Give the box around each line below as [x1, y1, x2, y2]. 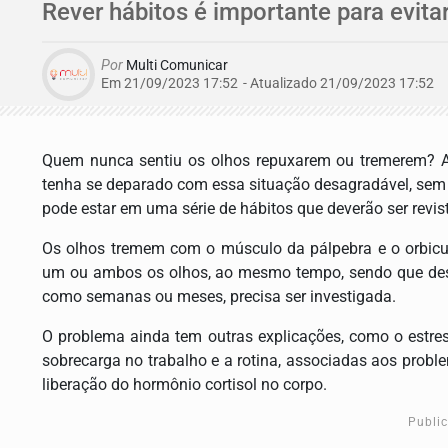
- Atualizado [243, 75, 317, 92]
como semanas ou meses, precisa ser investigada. [42, 287, 400, 306]
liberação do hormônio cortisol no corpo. [42, 375, 331, 394]
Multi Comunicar [123, 57, 228, 74]
